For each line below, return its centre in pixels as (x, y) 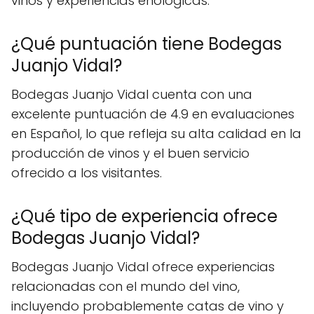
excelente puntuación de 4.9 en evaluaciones (153, 114)
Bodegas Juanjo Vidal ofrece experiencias (143, 266)
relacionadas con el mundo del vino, (125, 286)
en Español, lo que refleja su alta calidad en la (156, 133)
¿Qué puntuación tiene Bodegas (146, 43)
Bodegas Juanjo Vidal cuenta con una (132, 94)
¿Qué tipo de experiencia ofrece (144, 216)
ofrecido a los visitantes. (87, 172)
